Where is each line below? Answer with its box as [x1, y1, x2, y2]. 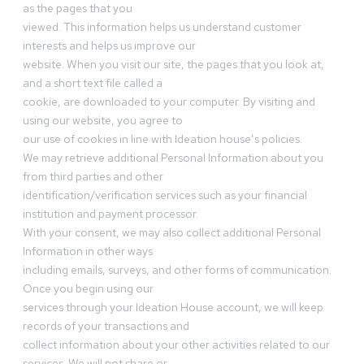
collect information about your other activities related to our [23, 337, 330, 353]
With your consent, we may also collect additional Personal [23, 225, 321, 240]
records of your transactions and [23, 318, 189, 334]
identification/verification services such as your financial [23, 188, 307, 203]
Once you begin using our [23, 281, 154, 297]
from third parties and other [23, 169, 163, 184]
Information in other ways [23, 244, 153, 259]
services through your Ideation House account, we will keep [23, 300, 323, 315]
